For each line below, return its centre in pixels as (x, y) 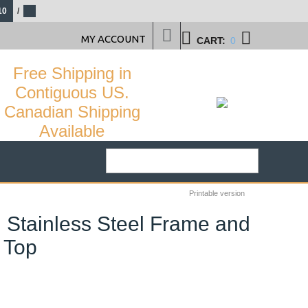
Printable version (217, 193)
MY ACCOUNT (113, 39)
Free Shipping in (72, 73)
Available (72, 131)
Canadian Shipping (72, 112)
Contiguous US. (72, 92)
